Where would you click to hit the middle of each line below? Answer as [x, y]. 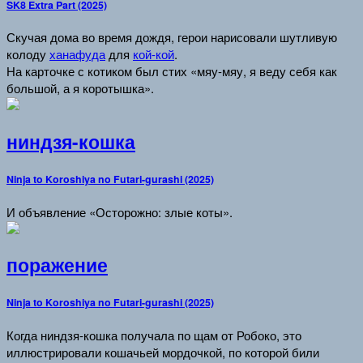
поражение [57, 265]
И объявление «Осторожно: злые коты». [120, 211]
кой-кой [154, 54]
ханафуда [77, 54]
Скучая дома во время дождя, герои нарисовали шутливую [172, 37]
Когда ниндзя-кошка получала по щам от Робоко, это [154, 335]
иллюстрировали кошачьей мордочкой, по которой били [163, 352]
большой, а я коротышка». [80, 88]
